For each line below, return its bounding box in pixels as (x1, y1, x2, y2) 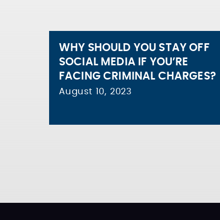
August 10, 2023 (59, 87, 132, 96)
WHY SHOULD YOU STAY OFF (59, 42, 210, 53)
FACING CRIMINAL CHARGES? (59, 71, 216, 82)
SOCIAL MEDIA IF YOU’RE (59, 56, 189, 67)
